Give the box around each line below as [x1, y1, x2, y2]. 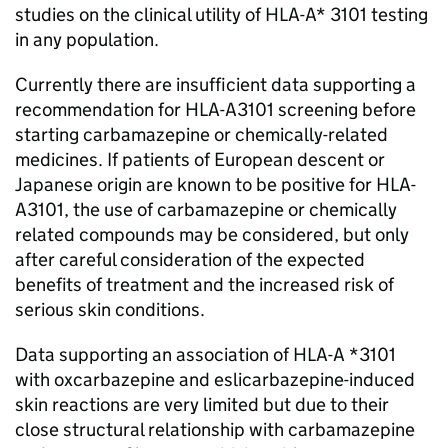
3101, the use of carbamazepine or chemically [27, 198, 397, 221]
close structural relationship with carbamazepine [15, 418, 415, 441]
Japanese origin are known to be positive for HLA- [15, 173, 416, 196]
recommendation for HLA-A [15, 98, 237, 121]
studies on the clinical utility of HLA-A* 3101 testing [15, 3, 428, 26]
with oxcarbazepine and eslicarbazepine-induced [15, 368, 415, 391]
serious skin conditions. [15, 298, 205, 321]
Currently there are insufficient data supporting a [15, 73, 416, 96]
